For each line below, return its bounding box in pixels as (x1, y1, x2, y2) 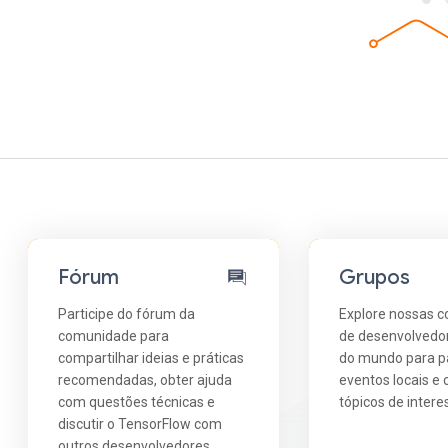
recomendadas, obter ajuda (58, 371, 233, 388)
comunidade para (58, 327, 170, 344)
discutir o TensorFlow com (58, 415, 223, 432)
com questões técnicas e (58, 393, 216, 410)
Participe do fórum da (58, 305, 196, 322)
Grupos (339, 264, 411, 290)
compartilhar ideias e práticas (58, 349, 245, 366)
